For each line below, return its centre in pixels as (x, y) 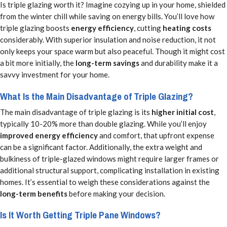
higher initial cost (183, 112)
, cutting (148, 28)
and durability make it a (179, 63)
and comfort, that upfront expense (156, 135)
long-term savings (107, 63)
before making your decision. (116, 193)
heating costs (187, 28)
